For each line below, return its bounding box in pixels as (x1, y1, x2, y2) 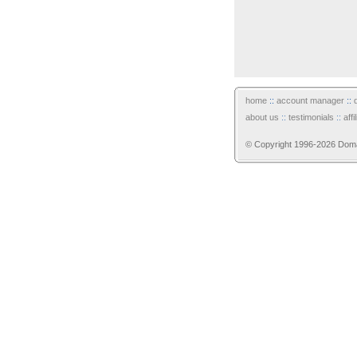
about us (245, 112, 279, 123)
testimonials (288, 112, 334, 123)
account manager (277, 96, 344, 106)
